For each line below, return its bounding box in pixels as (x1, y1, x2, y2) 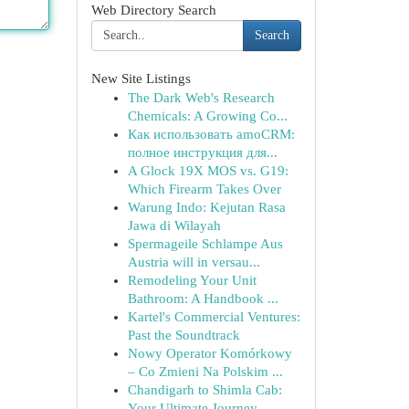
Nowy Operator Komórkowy (127, 346, 292, 361)
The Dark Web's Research (127, 90, 275, 105)
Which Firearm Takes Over (127, 182, 281, 196)
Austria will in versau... (127, 255, 260, 269)
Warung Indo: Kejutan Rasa (127, 200, 286, 215)
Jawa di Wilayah (127, 218, 221, 233)
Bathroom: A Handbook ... (127, 291, 278, 306)
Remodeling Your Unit (127, 273, 257, 288)
